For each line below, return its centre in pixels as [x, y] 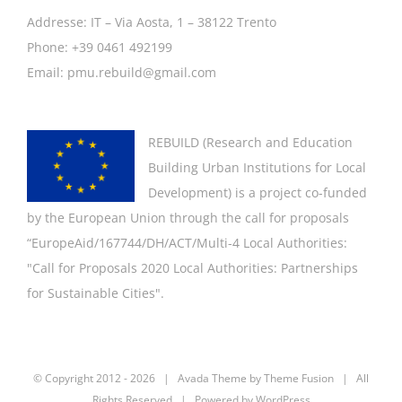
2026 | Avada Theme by [197, 378]
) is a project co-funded [297, 192]
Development [188, 192]
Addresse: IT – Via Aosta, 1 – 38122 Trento [152, 22]
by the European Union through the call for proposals [188, 217]
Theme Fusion [299, 378]
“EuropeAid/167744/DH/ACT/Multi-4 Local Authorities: [187, 242]
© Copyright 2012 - [82, 378]
